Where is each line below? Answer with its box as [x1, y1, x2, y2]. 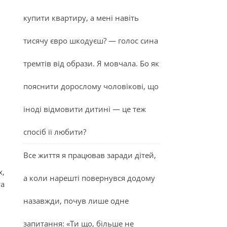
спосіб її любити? [23, 127, 86, 137]
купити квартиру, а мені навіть [23, 13, 139, 23]
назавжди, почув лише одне [23, 196, 129, 206]
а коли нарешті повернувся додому [23, 173, 155, 183]
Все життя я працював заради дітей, [23, 150, 156, 160]
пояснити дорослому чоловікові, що [23, 81, 159, 91]
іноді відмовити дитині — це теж [23, 104, 146, 114]
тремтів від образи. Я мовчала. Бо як [23, 58, 159, 68]
